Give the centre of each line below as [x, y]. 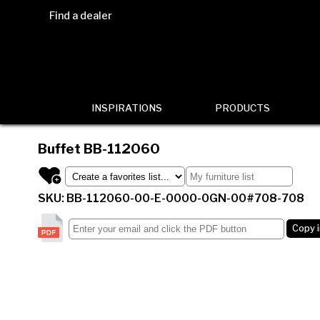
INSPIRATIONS [126, 108]
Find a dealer [80, 16]
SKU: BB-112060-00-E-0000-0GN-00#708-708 [171, 198]
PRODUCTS [242, 108]
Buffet [60, 149]
